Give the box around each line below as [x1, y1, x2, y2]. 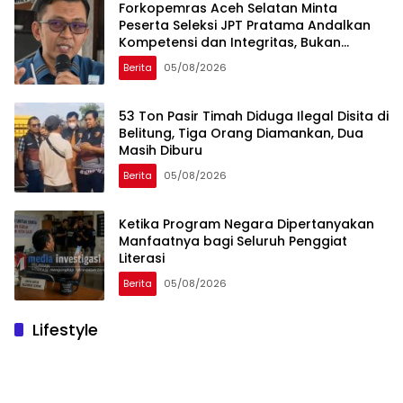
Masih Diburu [119, 140, 202, 159]
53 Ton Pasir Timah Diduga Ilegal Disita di [119, 106, 389, 125]
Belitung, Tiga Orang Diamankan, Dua [119, 123, 363, 142]
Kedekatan [119, 49, 191, 68]
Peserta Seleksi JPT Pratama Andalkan [119, 15, 371, 34]
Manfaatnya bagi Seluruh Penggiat [119, 231, 347, 250]
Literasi [119, 248, 165, 267]
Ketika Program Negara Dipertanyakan [119, 214, 374, 233]
